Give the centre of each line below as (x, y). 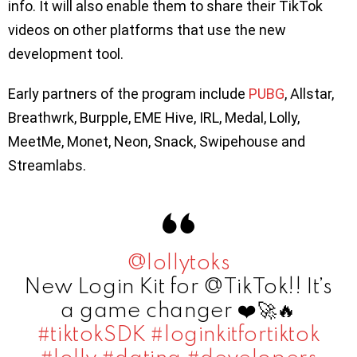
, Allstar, (309, 93)
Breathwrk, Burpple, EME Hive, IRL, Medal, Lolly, (154, 117)
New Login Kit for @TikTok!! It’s (178, 285)
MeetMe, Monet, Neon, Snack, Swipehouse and (157, 141)
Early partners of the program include (128, 93)
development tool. (67, 53)
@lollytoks (178, 261)
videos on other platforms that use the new (147, 29)
